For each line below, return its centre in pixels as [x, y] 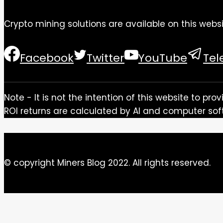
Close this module [41, 200]
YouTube [163, 58]
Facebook [47, 58]
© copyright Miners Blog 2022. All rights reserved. [107, 163]
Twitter [106, 58]
